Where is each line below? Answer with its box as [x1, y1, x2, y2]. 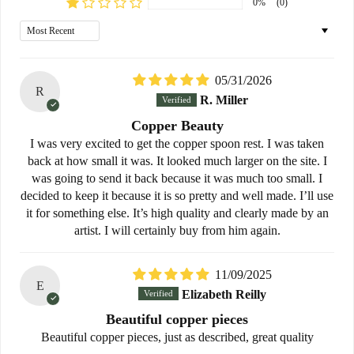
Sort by [176, 21, 213, 36]
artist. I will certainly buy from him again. [73, 223, 281, 237]
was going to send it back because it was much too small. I [32, 171, 322, 185]
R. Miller [199, 93, 248, 107]
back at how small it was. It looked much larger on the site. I [27, 153, 327, 168]
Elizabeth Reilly [181, 287, 266, 301]
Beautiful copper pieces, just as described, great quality [40, 330, 314, 344]
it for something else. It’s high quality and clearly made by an [25, 205, 329, 220]
